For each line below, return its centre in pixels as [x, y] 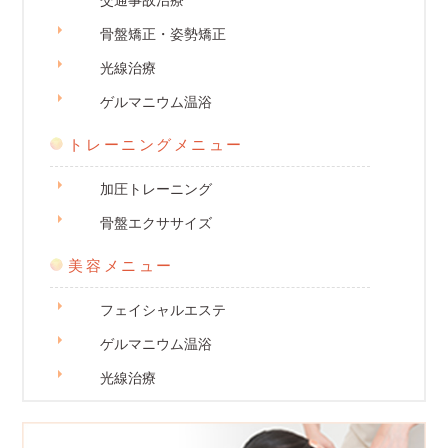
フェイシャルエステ [163, 310]
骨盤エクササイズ [156, 223]
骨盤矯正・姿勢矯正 [163, 34]
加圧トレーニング [156, 189]
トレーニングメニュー [156, 145]
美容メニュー [121, 266]
